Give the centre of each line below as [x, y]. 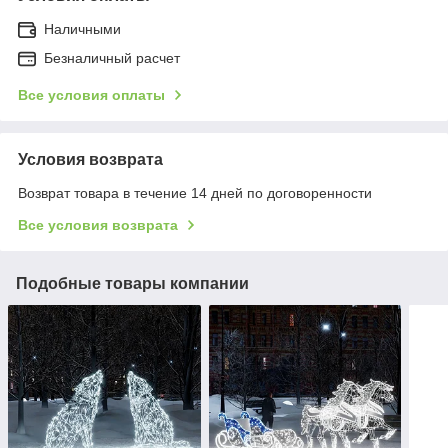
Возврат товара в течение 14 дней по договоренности [195, 192]
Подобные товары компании [132, 283]
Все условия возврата [98, 224]
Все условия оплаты [91, 94]
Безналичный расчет [112, 57]
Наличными [82, 28]
